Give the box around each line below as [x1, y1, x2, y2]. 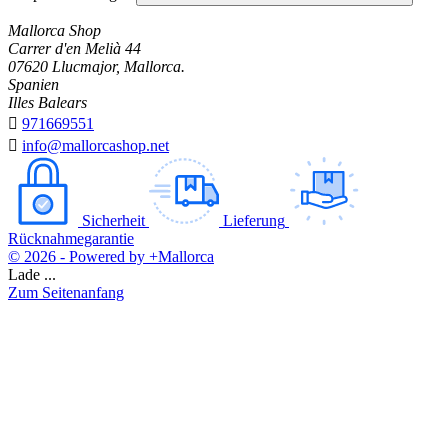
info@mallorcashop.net [22, 137, 169, 155]
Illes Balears [8, 94, 87, 112]
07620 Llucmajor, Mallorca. [8, 58, 185, 76]
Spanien [8, 76, 59, 94]
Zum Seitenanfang [8, 284, 124, 302]
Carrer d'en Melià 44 [8, 40, 141, 58]
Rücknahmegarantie [8, 230, 134, 248]
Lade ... [8, 266, 56, 284]
